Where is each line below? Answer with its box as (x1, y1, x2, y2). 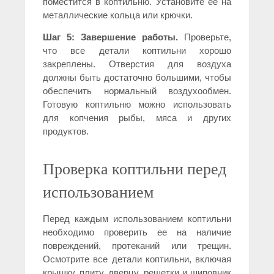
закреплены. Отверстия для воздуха (43, 58, 231, 69)
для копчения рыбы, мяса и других (43, 112, 231, 123)
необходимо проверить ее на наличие (43, 226, 231, 237)
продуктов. (43, 125, 89, 136)
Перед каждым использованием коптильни (43, 213, 231, 224)
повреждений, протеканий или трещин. (43, 240, 231, 251)
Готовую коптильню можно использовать (43, 98, 231, 109)
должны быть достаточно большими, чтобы (43, 72, 231, 83)
